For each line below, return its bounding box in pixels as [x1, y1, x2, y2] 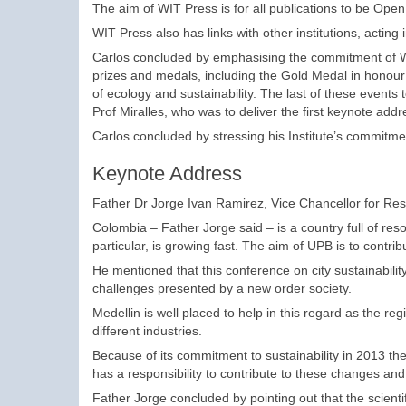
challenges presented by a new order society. [92, 281, 352, 296]
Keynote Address [92, 162, 242, 186]
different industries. [92, 324, 202, 339]
